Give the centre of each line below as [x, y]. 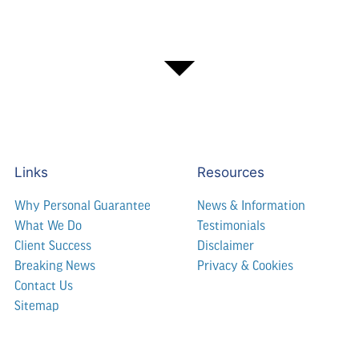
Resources [231, 173]
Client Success [53, 246]
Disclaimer [226, 246]
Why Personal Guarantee [83, 206]
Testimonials [231, 226]
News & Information [251, 206]
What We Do [48, 226]
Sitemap [36, 306]
